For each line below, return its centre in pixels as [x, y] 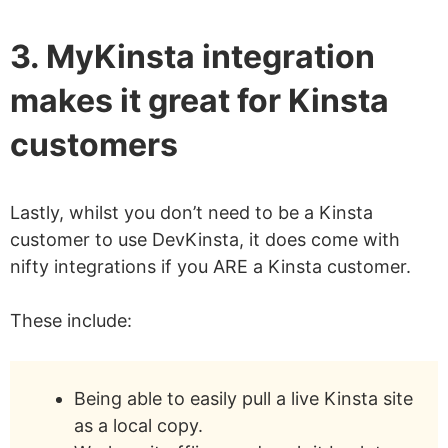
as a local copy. [138, 426]
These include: [71, 321]
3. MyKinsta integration [192, 57]
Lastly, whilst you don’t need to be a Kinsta [191, 213]
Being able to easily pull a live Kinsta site [243, 399]
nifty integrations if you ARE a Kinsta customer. [210, 267]
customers [94, 145]
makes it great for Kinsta [199, 101]
